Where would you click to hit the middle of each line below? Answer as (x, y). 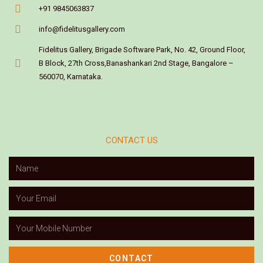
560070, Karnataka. (70, 77)
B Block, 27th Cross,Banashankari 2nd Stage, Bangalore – (136, 63)
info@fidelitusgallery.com (82, 29)
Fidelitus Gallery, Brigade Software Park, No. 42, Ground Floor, (142, 50)
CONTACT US (131, 141)
